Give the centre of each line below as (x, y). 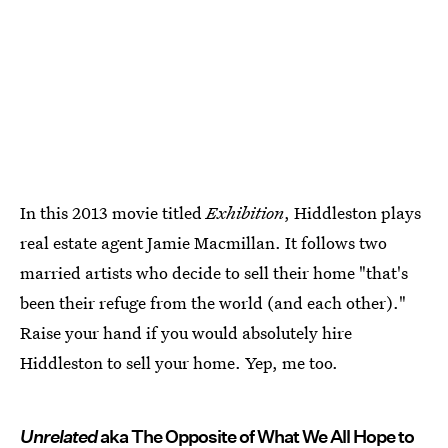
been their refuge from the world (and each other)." (213, 302)
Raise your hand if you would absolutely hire (186, 332)
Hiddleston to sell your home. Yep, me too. (179, 362)
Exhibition (245, 212)
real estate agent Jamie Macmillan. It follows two (203, 242)
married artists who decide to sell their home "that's (214, 272)
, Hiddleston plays (352, 212)
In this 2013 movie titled (113, 212)
